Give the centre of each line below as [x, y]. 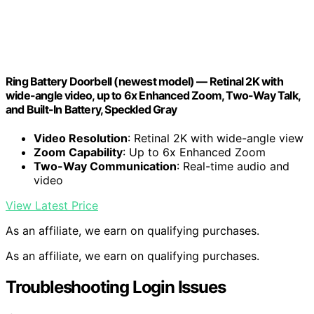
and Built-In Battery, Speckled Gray [91, 109]
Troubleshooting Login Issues [116, 287]
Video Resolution [81, 138]
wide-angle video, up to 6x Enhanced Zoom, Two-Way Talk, [153, 95]
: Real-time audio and [233, 166]
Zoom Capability [78, 152]
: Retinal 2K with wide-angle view [216, 138]
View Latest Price [52, 206]
